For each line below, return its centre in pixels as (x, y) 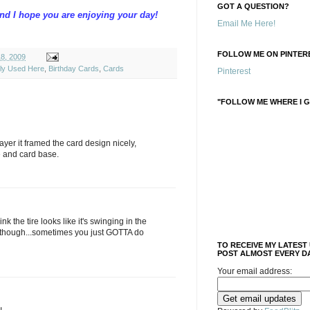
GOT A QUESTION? (253, 6)
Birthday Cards (74, 68)
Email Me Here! (246, 24)
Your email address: (255, 271)
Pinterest (234, 71)
